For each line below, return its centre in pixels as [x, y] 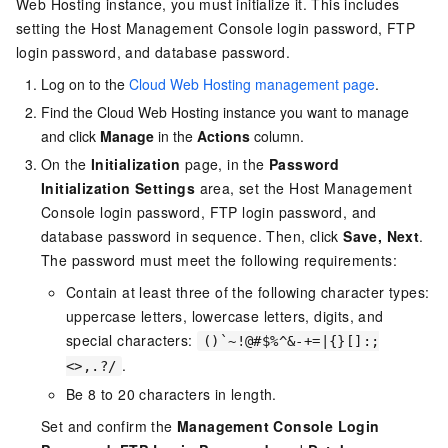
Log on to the [85, 83]
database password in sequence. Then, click [192, 235]
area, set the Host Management [304, 187]
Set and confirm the [109, 425]
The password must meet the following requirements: [219, 259]
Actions [223, 135]
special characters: [132, 339]
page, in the [225, 163]
